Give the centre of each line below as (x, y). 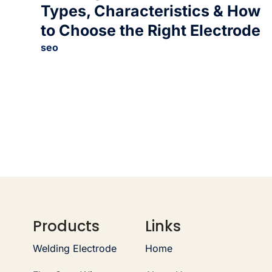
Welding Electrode (74, 248)
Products (66, 226)
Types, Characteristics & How (151, 11)
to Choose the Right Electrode (151, 30)
